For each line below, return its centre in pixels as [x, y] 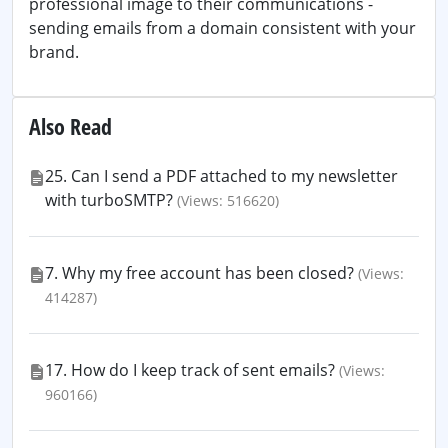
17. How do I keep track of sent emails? [190, 370]
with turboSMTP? [109, 200]
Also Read [70, 126]
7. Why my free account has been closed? [199, 273]
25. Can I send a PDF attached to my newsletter [221, 176]
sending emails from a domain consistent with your [222, 28]
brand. [54, 52]
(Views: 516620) [228, 200]
